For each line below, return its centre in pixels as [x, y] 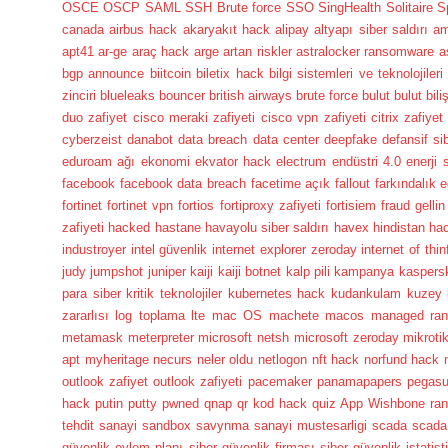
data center [285, 139]
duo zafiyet [95, 117]
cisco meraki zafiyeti [194, 117]
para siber [91, 293]
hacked [129, 227]
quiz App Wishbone [368, 403]
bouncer [182, 95]
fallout [352, 183]
